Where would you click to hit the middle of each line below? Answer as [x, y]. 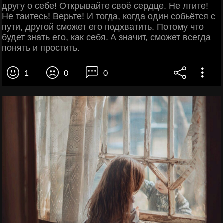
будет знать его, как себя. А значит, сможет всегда [106, 37]
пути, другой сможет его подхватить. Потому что [103, 27]
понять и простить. [41, 48]
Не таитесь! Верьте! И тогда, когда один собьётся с [109, 16]
